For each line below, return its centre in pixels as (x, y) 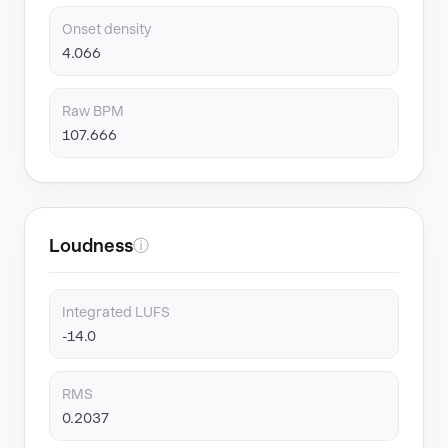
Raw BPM (93, 111)
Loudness (91, 245)
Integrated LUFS (116, 312)
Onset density (106, 29)
